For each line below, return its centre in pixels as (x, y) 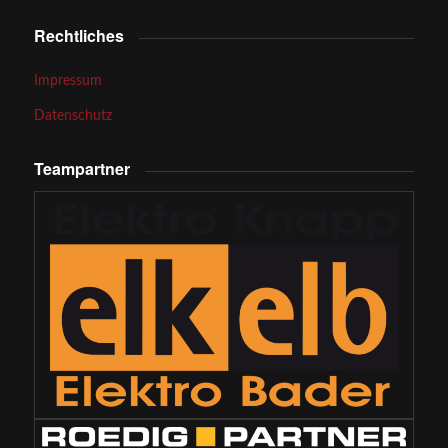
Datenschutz (72, 116)
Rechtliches (78, 36)
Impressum (67, 81)
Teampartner (81, 169)
